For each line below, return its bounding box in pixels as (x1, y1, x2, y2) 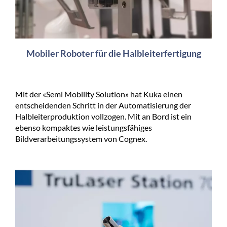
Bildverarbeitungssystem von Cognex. (15, 133, 147, 143)
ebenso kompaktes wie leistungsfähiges (15, 122, 152, 132)
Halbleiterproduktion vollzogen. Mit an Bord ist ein (15, 111, 192, 121)
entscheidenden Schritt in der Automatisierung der (15, 100, 191, 110)
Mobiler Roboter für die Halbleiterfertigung (26, 47, 201, 59)
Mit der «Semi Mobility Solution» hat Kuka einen (15, 89, 182, 99)
